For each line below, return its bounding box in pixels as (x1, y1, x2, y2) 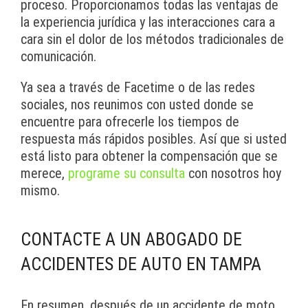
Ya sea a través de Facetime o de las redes (21, 79, 255, 96)
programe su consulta (68, 165, 185, 182)
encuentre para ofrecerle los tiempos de (21, 113, 239, 131)
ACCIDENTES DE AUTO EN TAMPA (21, 254, 261, 275)
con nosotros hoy (185, 165, 281, 182)
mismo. (21, 182, 60, 199)
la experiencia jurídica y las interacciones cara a (21, 14, 275, 31)
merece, (21, 165, 68, 182)
